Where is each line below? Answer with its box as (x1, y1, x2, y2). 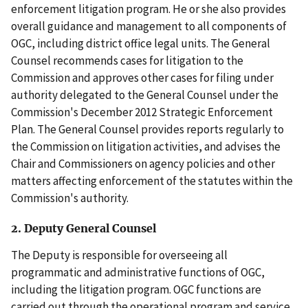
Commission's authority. (11, 190, 129, 206)
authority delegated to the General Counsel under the (11, 87, 278, 102)
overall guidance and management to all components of (11, 18, 287, 34)
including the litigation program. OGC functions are (11, 282, 261, 298)
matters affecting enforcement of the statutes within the (11, 173, 293, 188)
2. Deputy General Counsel (11, 222, 156, 236)
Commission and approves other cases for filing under (11, 69, 274, 85)
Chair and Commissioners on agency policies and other (11, 155, 275, 171)
